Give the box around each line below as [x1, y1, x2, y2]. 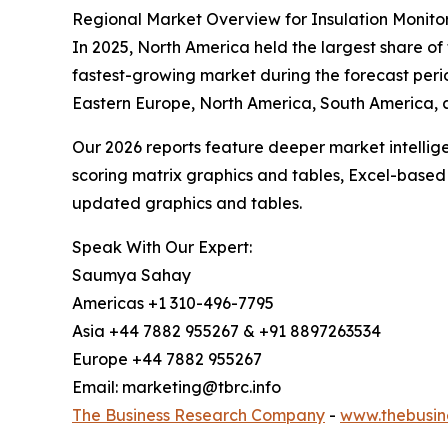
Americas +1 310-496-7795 [72, 293, 274, 314]
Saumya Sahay [72, 265, 191, 286]
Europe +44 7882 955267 [72, 349, 262, 370]
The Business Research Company [72, 405, 325, 426]
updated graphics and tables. [72, 193, 302, 214]
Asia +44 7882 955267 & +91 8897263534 [72, 321, 381, 342]
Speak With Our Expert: [72, 237, 252, 258]
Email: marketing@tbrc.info [72, 377, 281, 398]
